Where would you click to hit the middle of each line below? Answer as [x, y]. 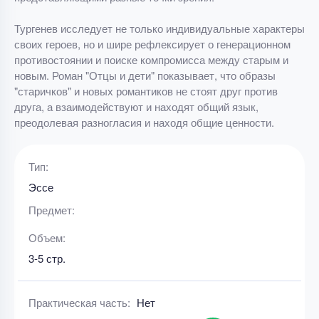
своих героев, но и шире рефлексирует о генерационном [152, 44]
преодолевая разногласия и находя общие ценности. [144, 122]
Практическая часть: [81, 302]
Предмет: [52, 210]
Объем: [47, 237]
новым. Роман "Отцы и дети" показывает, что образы [145, 75]
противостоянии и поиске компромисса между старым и [151, 59]
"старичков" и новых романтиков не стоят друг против [146, 91]
